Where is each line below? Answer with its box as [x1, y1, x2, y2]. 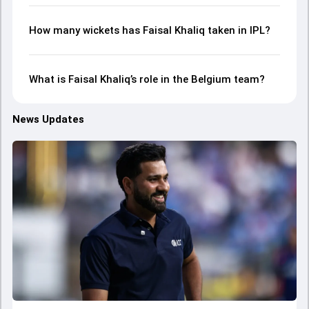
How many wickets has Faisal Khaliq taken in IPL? [29, 24, 270, 37]
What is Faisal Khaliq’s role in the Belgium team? [29, 73, 265, 86]
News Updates [12, 113, 84, 126]
